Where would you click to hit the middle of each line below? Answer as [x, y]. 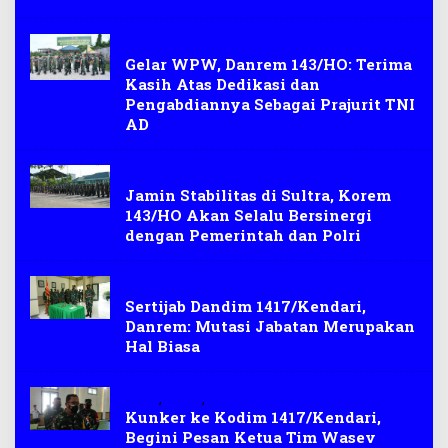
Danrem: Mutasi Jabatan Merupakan [270, 326]
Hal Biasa [162, 346]
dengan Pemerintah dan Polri [243, 235]
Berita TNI [154, 287]
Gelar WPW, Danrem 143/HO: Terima [268, 64]
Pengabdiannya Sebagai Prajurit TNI [270, 104]
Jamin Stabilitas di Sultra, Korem [258, 195]
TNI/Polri [151, 176]
